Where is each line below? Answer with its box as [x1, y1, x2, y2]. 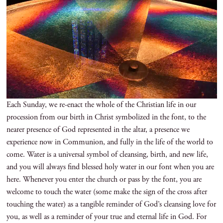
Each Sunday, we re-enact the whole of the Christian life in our [6, 100, 196, 111]
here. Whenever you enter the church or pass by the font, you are [6, 174, 202, 185]
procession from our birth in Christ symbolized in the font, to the [6, 112, 206, 123]
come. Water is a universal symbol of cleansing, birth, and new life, [6, 149, 208, 160]
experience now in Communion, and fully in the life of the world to [6, 137, 213, 148]
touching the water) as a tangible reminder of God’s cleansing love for [6, 199, 216, 210]
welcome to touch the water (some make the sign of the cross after [6, 187, 207, 198]
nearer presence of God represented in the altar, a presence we [6, 124, 190, 135]
